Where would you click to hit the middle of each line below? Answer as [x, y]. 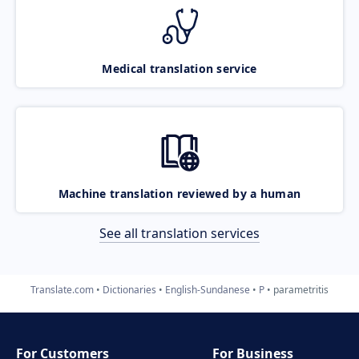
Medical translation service [179, 68]
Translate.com [62, 289]
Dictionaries [129, 289]
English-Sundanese [208, 289]
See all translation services [179, 233]
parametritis [301, 289]
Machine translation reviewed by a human [179, 193]
